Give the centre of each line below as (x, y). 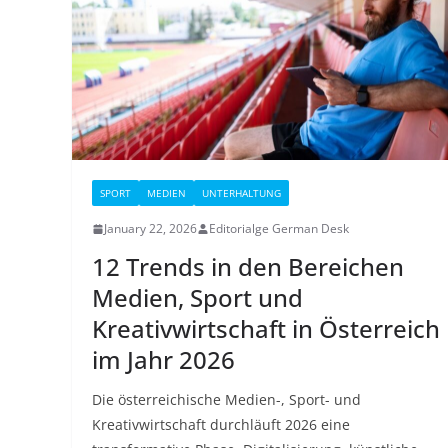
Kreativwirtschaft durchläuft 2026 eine (221, 425)
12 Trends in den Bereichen (248, 267)
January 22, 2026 (150, 229)
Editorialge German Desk (279, 229)
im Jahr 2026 (163, 360)
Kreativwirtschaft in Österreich (266, 329)
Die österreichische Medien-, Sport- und (226, 400)
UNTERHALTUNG (241, 193)
